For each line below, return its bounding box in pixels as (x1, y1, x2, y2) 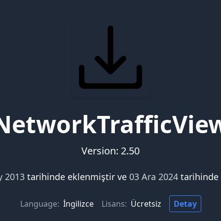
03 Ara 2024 (129, 171, 181, 183)
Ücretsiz (130, 198, 161, 209)
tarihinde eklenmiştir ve (27, 171, 129, 183)
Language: (20, 198, 59, 209)
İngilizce (63, 198, 94, 209)
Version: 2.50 (81, 144, 140, 157)
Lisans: (101, 198, 127, 209)
